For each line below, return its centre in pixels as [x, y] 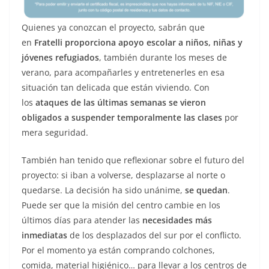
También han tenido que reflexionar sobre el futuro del [133, 160]
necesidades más [177, 220]
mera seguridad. [55, 133]
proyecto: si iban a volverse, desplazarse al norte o [123, 175]
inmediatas [44, 235]
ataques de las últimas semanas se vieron [121, 103]
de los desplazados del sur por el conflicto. [154, 235]
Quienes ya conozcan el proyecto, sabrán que [113, 28]
